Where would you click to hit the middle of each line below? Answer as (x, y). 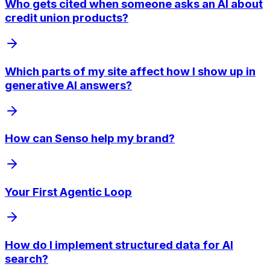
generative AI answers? (68, 85)
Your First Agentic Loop (68, 192)
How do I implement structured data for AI (119, 245)
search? (27, 259)
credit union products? (67, 18)
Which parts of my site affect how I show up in (130, 71)
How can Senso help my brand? (90, 139)
